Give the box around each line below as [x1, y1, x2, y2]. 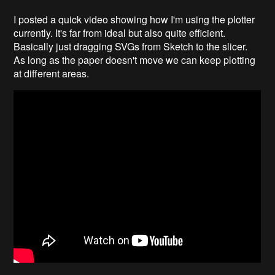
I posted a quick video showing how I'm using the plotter [14, 12, 255, 26]
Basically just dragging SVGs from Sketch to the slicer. [14, 39, 248, 53]
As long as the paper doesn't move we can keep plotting [14, 52, 256, 67]
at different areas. [14, 66, 90, 80]
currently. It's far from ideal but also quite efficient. [14, 25, 226, 40]
